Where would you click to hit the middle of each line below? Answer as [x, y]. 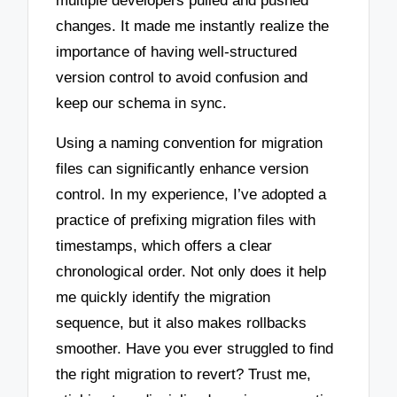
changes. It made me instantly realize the [193, 27]
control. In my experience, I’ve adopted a [191, 194]
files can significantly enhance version [183, 168]
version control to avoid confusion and [182, 78]
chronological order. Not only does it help [191, 271]
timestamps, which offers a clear [164, 245]
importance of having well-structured [177, 52]
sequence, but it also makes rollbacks [182, 323]
